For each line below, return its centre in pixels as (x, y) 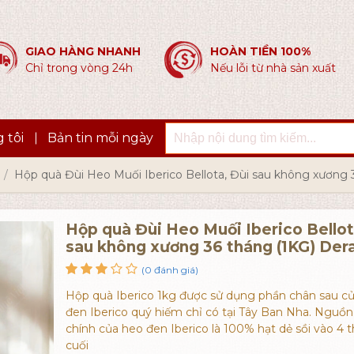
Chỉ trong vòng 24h (79, 68)
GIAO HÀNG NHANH (83, 51)
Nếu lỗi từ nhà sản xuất (273, 68)
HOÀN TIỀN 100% (260, 51)
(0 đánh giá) (170, 270)
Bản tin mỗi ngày (100, 138)
